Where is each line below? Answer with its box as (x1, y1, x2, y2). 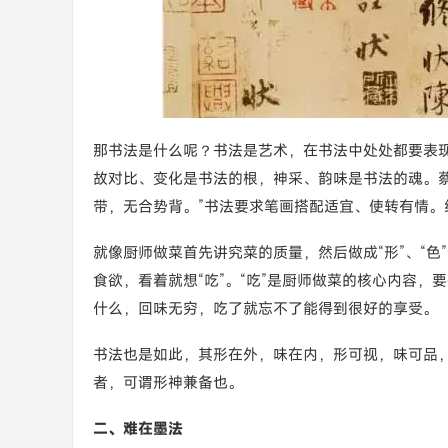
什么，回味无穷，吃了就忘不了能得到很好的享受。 (93, 298, 438, 318)
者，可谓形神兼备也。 (93, 372, 243, 392)
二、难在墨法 (93, 418, 183, 438)
